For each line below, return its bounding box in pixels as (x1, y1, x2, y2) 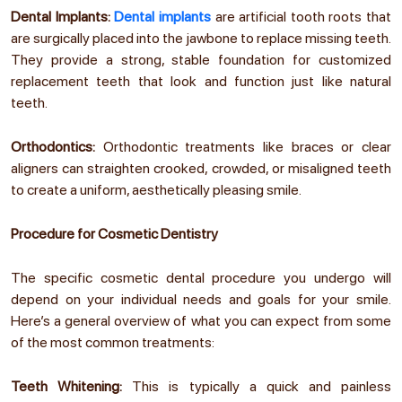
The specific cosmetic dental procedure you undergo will (11, 268, 391, 286)
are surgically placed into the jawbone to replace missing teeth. (11, 29, 391, 47)
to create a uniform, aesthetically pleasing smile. (11, 180, 301, 198)
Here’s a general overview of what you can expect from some (11, 311, 391, 329)
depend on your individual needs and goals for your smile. (11, 290, 391, 308)
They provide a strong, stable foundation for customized (11, 50, 391, 68)
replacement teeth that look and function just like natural (11, 72, 391, 90)
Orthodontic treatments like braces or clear (102, 137, 392, 155)
